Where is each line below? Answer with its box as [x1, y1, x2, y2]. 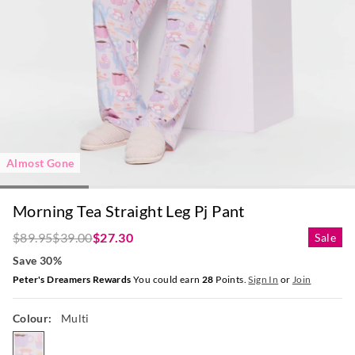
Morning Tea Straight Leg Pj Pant [13, 201, 245, 221]
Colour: [13, 311, 55, 326]
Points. [213, 273, 249, 286]
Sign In [248, 273, 279, 286]
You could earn [131, 273, 203, 286]
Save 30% [13, 254, 63, 268]
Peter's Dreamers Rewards [13, 273, 132, 286]
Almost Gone [6, 156, 74, 170]
